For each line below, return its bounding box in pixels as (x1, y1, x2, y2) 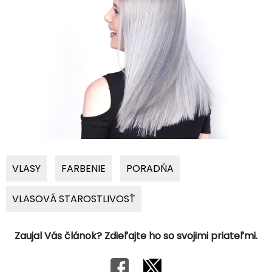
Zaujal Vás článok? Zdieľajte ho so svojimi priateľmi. (15, 228, 257, 243)
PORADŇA (126, 161, 174, 175)
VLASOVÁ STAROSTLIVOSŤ (12, 191, 135, 206)
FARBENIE (61, 161, 106, 175)
